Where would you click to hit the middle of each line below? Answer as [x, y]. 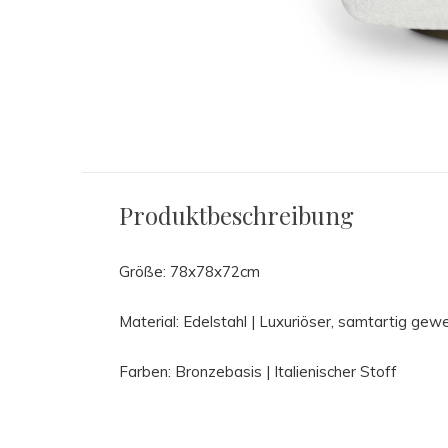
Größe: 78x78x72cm [189, 271]
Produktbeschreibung [236, 214]
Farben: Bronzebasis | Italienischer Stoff [260, 371]
